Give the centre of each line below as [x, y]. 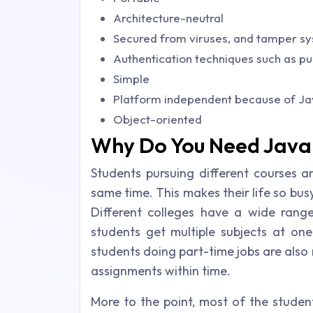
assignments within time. [161, 271]
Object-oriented [158, 119]
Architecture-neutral [168, 18]
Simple [131, 79]
